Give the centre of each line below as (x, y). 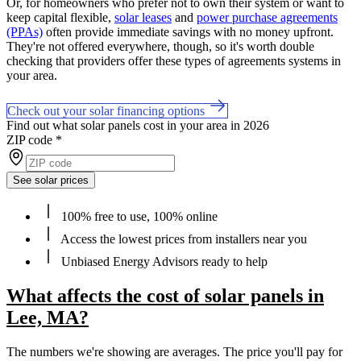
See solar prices (51, 180)
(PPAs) (25, 31)
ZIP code (29, 139)
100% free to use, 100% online (138, 216)
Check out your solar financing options (108, 110)
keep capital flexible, (60, 17)
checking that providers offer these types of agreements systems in (174, 60)
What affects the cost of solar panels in (165, 295)
